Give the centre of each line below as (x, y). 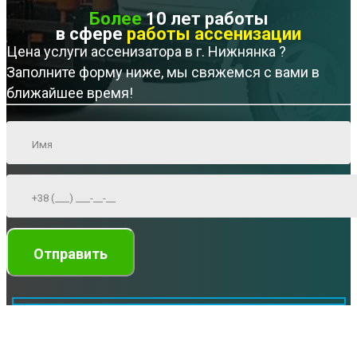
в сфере (91, 34)
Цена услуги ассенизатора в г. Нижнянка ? (146, 52)
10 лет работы (205, 19)
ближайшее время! (70, 93)
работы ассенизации (214, 34)
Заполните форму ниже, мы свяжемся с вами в (163, 73)
